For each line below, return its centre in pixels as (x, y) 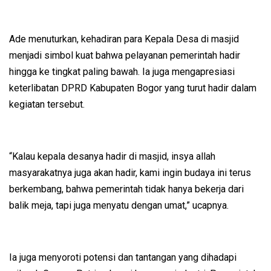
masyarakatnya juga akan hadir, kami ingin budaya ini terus (130, 173)
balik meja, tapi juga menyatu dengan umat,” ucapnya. (119, 206)
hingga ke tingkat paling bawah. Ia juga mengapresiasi (122, 72)
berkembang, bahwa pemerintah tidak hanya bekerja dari (126, 189)
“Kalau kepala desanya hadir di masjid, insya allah (112, 157)
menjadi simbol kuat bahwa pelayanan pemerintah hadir (125, 56)
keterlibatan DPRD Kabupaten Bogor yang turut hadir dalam (133, 88)
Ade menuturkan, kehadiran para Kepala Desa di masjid (124, 39)
